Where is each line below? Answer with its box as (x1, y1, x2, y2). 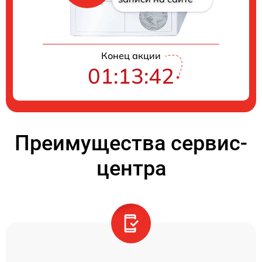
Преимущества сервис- (15, 130, 247, 156)
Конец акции (101, 49, 161, 61)
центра (96, 156, 166, 181)
